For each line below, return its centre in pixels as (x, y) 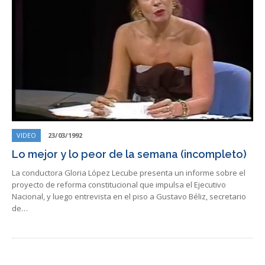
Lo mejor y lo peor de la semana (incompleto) (129, 154)
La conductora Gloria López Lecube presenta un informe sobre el (129, 172)
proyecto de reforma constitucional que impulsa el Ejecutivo (119, 184)
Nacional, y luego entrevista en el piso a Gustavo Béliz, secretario (129, 196)
